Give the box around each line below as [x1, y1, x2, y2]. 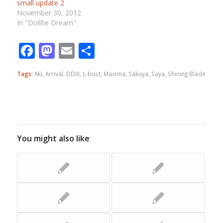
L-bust [82, 70, 101, 78]
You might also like [16, 133, 90, 144]
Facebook [34, 40, 105, 62]
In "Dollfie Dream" [16, 18, 76, 28]
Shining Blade [167, 70, 206, 78]
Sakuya [128, 70, 148, 78]
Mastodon [54, 40, 130, 62]
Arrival [45, 70, 63, 78]
